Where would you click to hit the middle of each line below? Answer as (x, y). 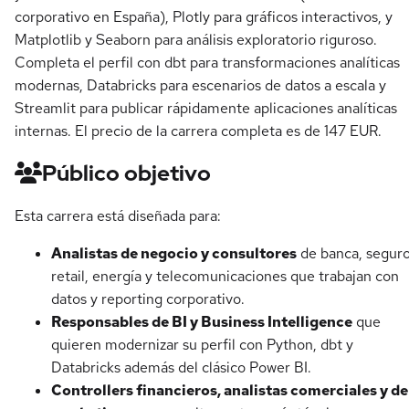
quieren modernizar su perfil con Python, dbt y (202, 344)
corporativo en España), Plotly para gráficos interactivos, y (204, 17)
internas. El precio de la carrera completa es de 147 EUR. (198, 131)
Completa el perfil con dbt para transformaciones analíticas (207, 63)
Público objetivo (126, 173)
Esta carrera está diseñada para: (118, 215)
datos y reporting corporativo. (148, 299)
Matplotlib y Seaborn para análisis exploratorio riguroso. (196, 40)
